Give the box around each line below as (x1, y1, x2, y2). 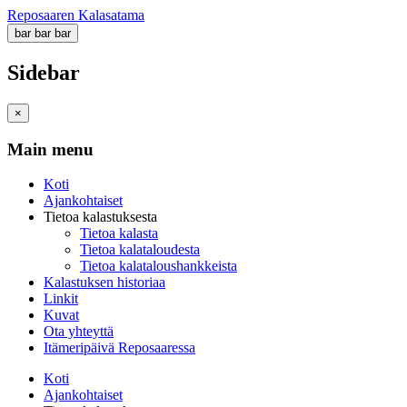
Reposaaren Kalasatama (7, 7, 144, 23)
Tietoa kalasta (80, 225, 158, 242)
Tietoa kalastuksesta (44, 209, 157, 225)
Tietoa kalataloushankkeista (80, 258, 237, 274)
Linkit (44, 291, 78, 307)
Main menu (7, 139, 94, 159)
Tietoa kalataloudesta (80, 242, 200, 258)
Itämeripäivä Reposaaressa (44, 340, 195, 356)
